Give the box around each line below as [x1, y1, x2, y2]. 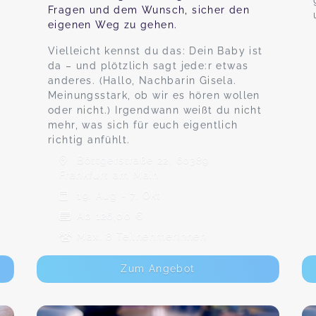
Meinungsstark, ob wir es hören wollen [48, 90, 260, 101]
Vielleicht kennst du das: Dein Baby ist [48, 45, 263, 56]
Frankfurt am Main [59, 169, 159, 181]
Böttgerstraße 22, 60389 [73, 154, 209, 166]
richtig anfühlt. [48, 134, 130, 145]
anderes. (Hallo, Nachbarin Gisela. [48, 75, 237, 86]
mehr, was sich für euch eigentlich [48, 119, 238, 130]
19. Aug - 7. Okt [73, 190, 162, 201]
